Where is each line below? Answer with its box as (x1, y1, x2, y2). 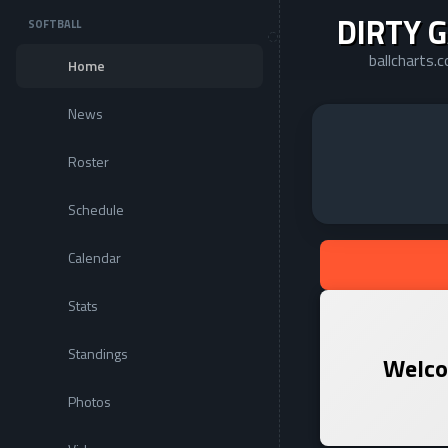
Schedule (68, 199, 124, 220)
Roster (68, 151, 109, 172)
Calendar (68, 247, 121, 268)
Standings (68, 343, 128, 364)
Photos (68, 391, 111, 412)
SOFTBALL (28, 16, 81, 32)
